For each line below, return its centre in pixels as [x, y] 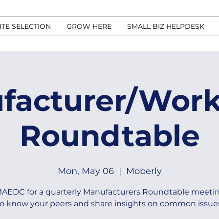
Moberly [144, 171]
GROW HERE [89, 26]
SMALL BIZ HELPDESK [166, 26]
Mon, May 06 [86, 171]
